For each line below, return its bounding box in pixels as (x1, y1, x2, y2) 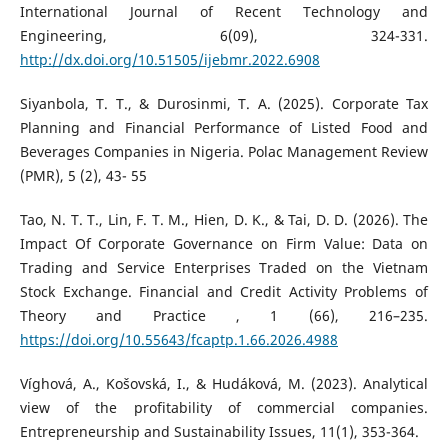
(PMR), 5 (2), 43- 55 (19, 165, 147, 185)
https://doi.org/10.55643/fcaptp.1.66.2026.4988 (19, 329, 338, 349)
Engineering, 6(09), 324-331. (19, 25, 429, 45)
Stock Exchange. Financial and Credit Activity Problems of (19, 281, 429, 301)
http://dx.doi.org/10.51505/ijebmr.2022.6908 (19, 49, 320, 69)
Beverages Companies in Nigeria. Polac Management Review (19, 141, 429, 161)
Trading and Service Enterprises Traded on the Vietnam (19, 257, 429, 277)
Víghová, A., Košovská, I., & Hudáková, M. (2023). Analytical (19, 373, 429, 393)
